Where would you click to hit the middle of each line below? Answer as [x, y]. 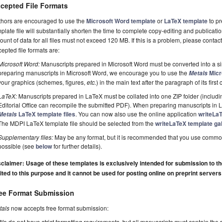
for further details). [77, 146]
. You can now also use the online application [137, 114]
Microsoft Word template [121, 21]
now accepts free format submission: [59, 208]
